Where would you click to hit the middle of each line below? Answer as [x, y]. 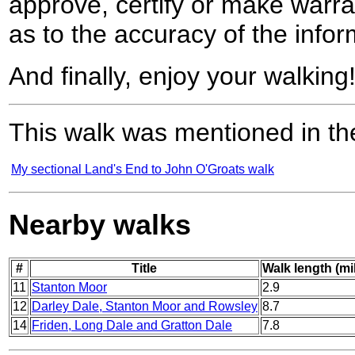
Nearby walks [100, 225]
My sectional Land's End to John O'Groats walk [143, 170]
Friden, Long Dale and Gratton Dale [132, 326]
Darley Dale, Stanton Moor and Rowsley [145, 307]
